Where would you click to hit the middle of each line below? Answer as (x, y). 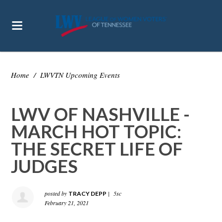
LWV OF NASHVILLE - (101, 114)
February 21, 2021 (67, 203)
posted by (57, 193)
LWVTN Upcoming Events (80, 75)
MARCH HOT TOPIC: (96, 131)
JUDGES (45, 166)
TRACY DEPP (88, 194)
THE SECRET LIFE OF (97, 149)
